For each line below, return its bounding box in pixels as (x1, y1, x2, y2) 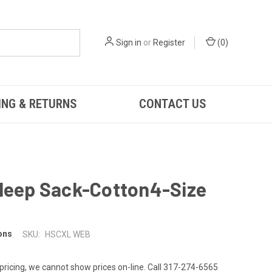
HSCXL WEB (44, 229, 90, 239)
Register (153, 37, 185, 47)
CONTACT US (138, 97, 206, 111)
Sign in (116, 37, 141, 47)
